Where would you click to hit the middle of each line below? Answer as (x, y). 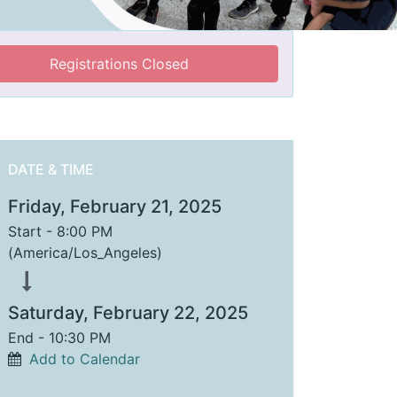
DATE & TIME (51, 169)
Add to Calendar (85, 358)
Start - (32, 231)
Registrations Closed (120, 63)
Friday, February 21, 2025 (115, 206)
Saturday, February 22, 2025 (128, 312)
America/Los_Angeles (85, 252)
